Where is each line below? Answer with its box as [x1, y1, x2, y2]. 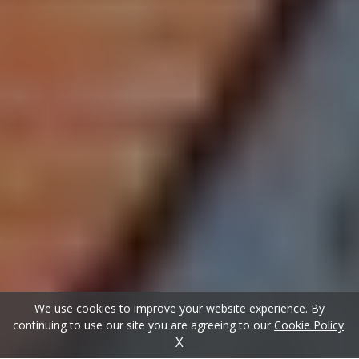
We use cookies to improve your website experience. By [34, 301, 325, 316]
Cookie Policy [274, 317, 344, 333]
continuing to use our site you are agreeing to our [13, 317, 274, 333]
